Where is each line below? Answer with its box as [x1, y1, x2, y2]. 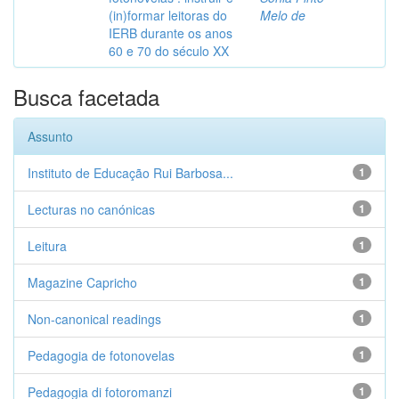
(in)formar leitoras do [109, 6, 227, 24]
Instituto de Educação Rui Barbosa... [28, 164, 233, 182]
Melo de [260, 6, 305, 24]
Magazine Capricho [28, 273, 137, 291]
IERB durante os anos [109, 24, 232, 42]
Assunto [28, 127, 73, 145]
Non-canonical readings [28, 310, 161, 328]
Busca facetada [13, 81, 159, 112]
